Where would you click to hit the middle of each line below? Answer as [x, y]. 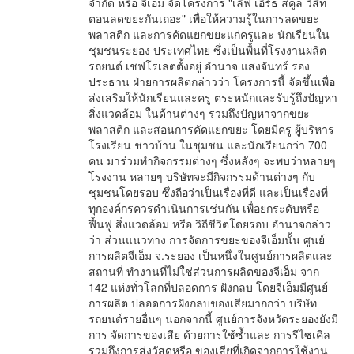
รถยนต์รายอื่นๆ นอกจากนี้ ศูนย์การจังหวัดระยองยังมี [213, 318]
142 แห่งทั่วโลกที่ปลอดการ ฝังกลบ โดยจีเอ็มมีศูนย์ [208, 287]
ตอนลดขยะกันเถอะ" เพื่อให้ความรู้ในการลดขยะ [204, 18]
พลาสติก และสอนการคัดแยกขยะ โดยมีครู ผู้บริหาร [211, 129]
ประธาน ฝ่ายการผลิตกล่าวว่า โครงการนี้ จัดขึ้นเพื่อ [212, 81]
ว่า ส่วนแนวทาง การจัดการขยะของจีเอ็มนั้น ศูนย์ [207, 239]
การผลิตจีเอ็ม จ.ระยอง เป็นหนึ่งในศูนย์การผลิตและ [211, 255]
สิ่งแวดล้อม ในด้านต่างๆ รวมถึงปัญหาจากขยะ [199, 113]
